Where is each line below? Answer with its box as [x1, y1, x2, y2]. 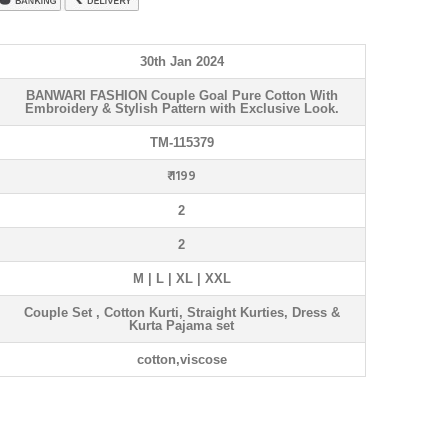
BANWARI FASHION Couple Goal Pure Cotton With [25, 88, 338, 103]
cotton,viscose [136, 352, 227, 367]
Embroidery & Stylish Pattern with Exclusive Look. [24, 101, 339, 116]
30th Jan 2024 [139, 54, 224, 69]
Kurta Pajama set [129, 318, 234, 333]
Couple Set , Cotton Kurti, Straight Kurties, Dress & [23, 305, 340, 320]
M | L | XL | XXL [132, 271, 231, 286]
